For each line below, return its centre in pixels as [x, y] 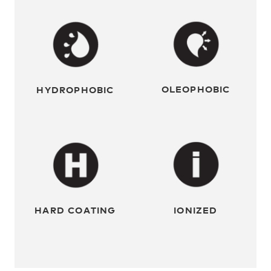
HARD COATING [75, 210]
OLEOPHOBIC [196, 89]
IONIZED [196, 210]
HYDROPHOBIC [75, 89]
